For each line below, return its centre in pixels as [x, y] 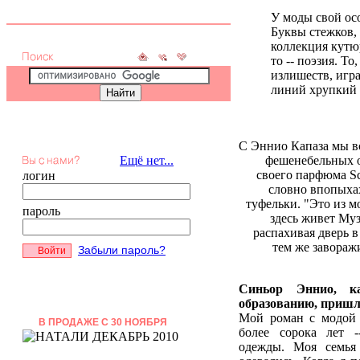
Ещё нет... [147, 160]
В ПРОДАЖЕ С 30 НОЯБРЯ [103, 322]
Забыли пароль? [122, 250]
